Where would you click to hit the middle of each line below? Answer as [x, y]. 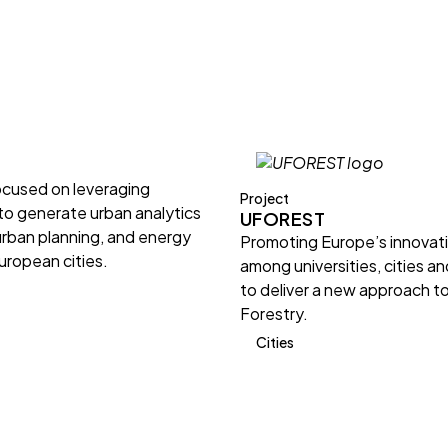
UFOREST [283, 218]
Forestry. [274, 313]
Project [264, 198]
